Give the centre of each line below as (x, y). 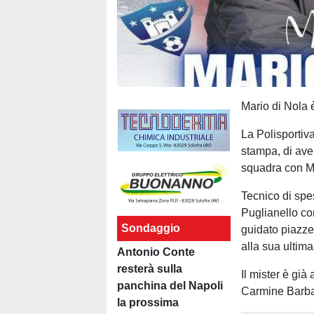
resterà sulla (150, 269)
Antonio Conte (156, 252)
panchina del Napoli (170, 286)
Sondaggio (151, 228)
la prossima (148, 302)
